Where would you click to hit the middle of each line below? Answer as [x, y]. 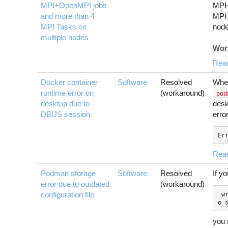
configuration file [67, 195]
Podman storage [68, 174]
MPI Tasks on [64, 27]
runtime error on [67, 93]
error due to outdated [75, 184]
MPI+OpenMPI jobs [74, 6]
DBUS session [65, 115]
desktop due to [65, 104]
